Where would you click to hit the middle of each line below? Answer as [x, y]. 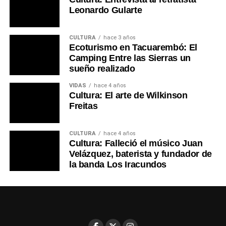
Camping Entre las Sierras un [130, 58]
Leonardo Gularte [105, 10]
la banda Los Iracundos [118, 164]
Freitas [83, 106]
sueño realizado [102, 68]
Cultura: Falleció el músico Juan [136, 143]
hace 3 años [119, 37]
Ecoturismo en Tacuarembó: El [133, 47]
